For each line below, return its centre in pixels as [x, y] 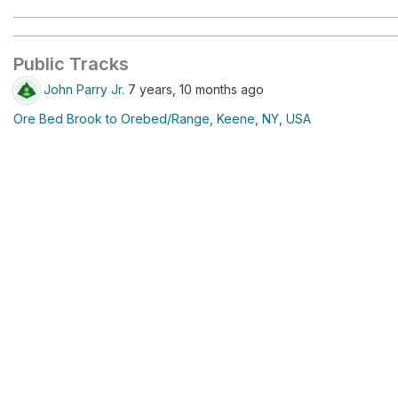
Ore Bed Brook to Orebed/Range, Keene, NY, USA [162, 119]
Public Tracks [71, 64]
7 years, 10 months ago [194, 89]
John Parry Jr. [84, 89]
